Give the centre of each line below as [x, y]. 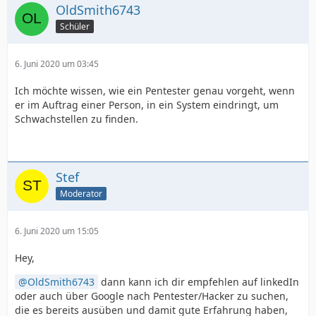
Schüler [75, 26]
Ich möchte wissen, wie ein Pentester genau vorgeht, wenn [155, 91]
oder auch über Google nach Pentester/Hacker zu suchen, [152, 296]
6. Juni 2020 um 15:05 [57, 231]
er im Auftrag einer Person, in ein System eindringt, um [147, 105]
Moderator [81, 194]
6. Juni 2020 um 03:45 [57, 64]
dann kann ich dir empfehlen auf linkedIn [199, 282]
